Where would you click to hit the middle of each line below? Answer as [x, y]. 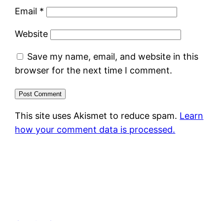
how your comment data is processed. [95, 129]
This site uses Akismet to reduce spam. [97, 115]
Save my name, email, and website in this [113, 56]
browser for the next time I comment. [94, 70]
